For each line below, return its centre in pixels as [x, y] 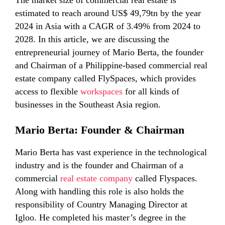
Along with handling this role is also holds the [99, 192]
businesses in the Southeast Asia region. [89, 105]
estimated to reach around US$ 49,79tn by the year [108, 13]
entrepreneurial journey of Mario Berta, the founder [109, 52]
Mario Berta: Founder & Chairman [100, 130]
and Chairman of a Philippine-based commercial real [111, 66]
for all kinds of [151, 92]
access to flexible [48, 92]
